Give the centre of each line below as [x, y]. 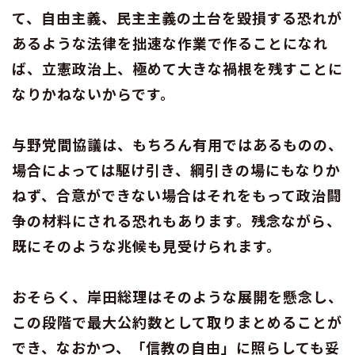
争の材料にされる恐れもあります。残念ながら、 [177, 220]
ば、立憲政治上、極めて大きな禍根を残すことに [177, 68]
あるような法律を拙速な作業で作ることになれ [170, 42]
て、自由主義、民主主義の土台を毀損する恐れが [177, 17]
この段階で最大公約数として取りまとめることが [177, 321]
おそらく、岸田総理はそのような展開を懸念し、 [177, 296]
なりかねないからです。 [94, 93]
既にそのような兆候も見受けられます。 [147, 245]
